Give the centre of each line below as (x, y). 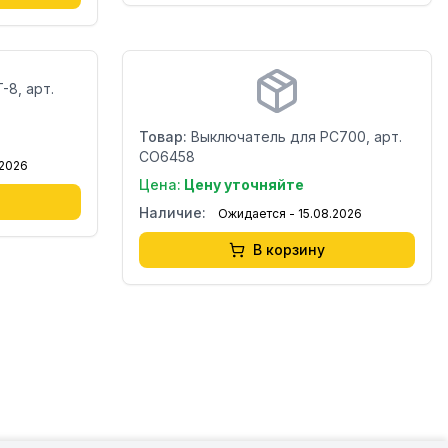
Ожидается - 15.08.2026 (290, 213)
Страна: (175, 90)
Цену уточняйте (244, 184)
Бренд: (172, 70)
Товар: (163, 136)
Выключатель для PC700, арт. (296, 136)
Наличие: (172, 212)
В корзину (289, 249)
